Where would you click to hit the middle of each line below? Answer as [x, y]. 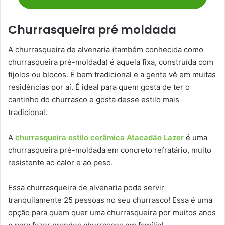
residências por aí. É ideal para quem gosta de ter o [99, 87]
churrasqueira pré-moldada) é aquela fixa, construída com [111, 62]
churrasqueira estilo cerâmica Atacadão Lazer [99, 138]
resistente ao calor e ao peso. [62, 163]
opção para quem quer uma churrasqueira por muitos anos [112, 213]
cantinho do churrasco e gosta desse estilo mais [94, 100]
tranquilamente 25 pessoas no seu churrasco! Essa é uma [110, 200]
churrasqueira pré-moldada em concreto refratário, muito [110, 150]
